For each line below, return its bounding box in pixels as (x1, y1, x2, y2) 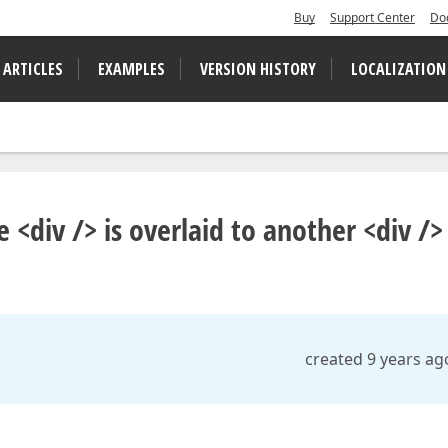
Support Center (330, 9, 415, 26)
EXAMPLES (98, 58, 165, 80)
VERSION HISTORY (200, 58, 316, 80)
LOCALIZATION (351, 58, 446, 80)
